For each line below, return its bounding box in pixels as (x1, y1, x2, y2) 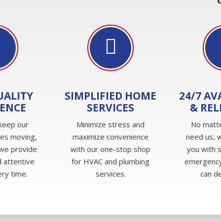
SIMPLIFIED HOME (65, 88, 156, 103)
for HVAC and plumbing (72, 156, 149, 166)
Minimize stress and (76, 119, 145, 129)
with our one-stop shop (71, 144, 150, 154)
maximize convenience (73, 131, 148, 142)
